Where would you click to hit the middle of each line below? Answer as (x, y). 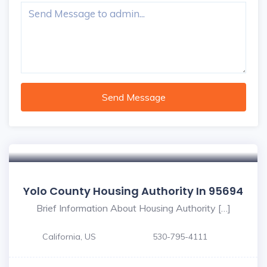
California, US (69, 237)
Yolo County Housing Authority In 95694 (133, 191)
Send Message (133, 97)
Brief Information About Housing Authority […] (133, 208)
